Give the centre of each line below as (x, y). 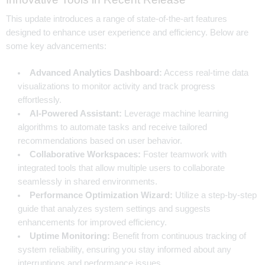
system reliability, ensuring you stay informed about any (125, 249)
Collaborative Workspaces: (85, 154)
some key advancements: (56, 46)
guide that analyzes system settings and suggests (114, 209)
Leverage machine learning (175, 113)
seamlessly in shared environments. (88, 181)
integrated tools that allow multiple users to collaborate (121, 168)
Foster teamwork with (183, 154)
